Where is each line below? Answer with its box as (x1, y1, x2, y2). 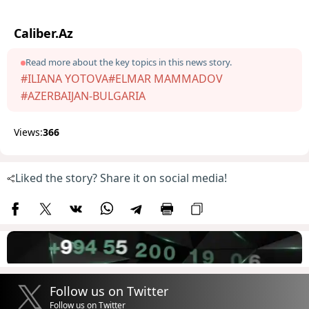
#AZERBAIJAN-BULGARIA (21, 88, 146, 104)
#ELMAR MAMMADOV (108, 71, 223, 87)
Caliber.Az (14, 25, 73, 42)
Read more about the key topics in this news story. (26, 56, 232, 69)
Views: (14, 126, 43, 139)
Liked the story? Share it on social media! (15, 170, 227, 186)
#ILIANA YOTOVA (21, 71, 108, 87)
